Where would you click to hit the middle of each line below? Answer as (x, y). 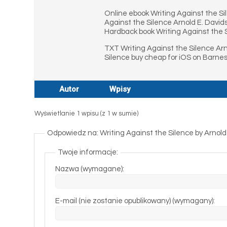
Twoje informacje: (88, 152)
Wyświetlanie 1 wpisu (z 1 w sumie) (87, 113)
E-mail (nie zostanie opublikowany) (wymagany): (135, 201)
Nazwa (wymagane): (90, 169)
